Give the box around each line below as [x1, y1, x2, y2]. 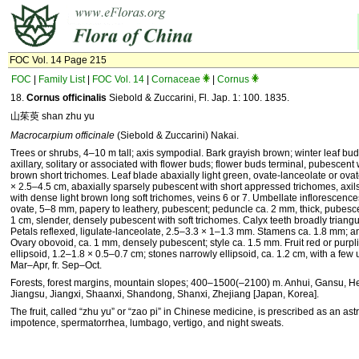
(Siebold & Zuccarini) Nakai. [115, 130, 239, 141]
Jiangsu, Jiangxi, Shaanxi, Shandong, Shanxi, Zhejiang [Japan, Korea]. [10, 288, 319, 300]
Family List [38, 74, 85, 85]
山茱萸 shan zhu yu [10, 111, 95, 122]
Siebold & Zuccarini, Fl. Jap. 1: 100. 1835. [107, 92, 289, 103]
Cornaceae [151, 74, 200, 85]
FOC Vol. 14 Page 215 [10, 54, 107, 66]
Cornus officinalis [26, 92, 107, 103]
